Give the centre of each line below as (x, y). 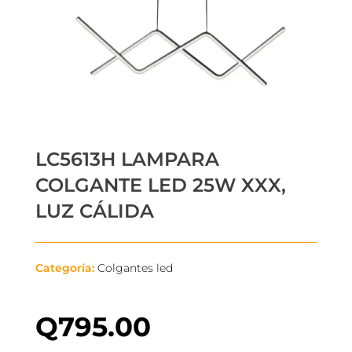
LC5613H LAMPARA (127, 159)
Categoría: (66, 268)
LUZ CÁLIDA (94, 211)
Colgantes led (135, 268)
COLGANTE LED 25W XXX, (160, 185)
